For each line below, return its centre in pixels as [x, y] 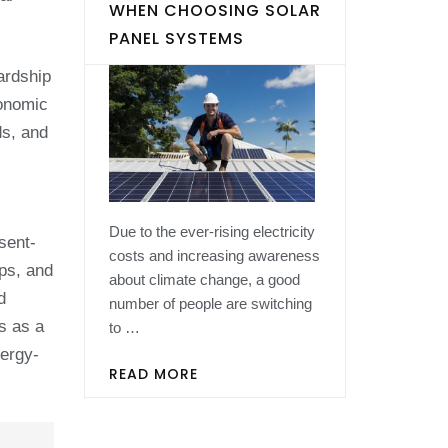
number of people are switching [210, 303]
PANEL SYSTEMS [176, 38]
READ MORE [153, 374]
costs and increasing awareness [214, 255]
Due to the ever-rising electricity [211, 231]
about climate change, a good [204, 279]
